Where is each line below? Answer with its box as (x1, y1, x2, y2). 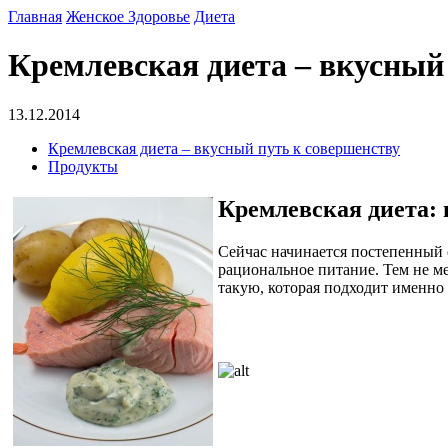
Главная (8, 8, 62, 25)
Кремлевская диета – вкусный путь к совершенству (48, 139, 400, 157)
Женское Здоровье (66, 8, 190, 25)
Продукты (48, 157, 118, 175)
